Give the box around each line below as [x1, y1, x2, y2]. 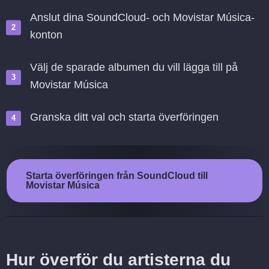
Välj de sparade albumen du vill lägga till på [30, 61, 238, 73]
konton [30, 29, 62, 41]
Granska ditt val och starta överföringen [30, 111, 219, 123]
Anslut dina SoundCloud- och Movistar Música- [30, 11, 255, 23]
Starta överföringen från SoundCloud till [26, 171, 208, 181]
